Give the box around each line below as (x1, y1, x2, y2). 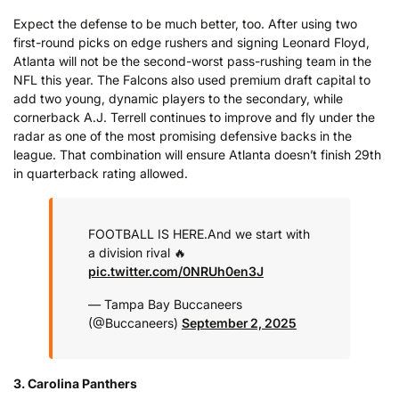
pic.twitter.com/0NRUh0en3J (88, 263, 264, 279)
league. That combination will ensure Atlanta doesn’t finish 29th (13, 146, 381, 162)
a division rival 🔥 (88, 244, 186, 260)
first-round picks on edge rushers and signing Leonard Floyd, (13, 34, 370, 50)
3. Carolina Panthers (13, 375, 137, 391)
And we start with (208, 225, 310, 241)
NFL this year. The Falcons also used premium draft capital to (13, 71, 370, 87)
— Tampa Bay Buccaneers (88, 297, 242, 313)
